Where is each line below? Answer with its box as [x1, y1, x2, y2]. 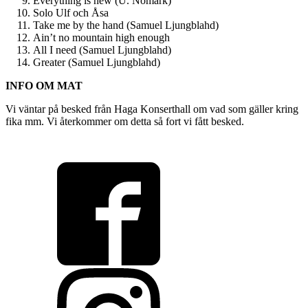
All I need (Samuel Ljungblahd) [33, 43, 171, 56]
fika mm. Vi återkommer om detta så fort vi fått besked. [5, 115, 244, 127]
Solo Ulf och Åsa [33, 6, 109, 19]
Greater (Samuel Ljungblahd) [33, 56, 160, 68]
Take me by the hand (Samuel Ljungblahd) [33, 19, 219, 31]
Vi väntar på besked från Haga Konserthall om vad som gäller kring [5, 102, 298, 115]
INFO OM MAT [5, 79, 82, 91]
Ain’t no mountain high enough [33, 31, 170, 43]
